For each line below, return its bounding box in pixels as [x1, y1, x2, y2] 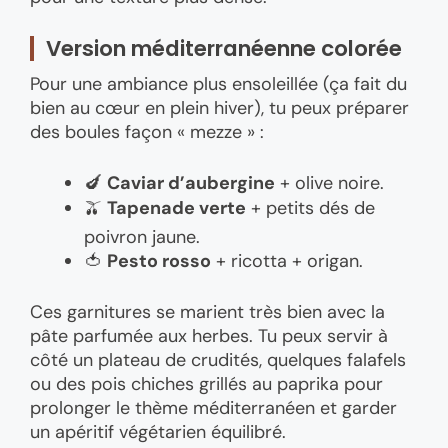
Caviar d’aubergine [107, 170, 275, 195]
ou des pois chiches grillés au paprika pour [30, 371, 383, 396]
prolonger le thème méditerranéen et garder [30, 395, 397, 420]
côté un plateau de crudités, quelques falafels [30, 347, 406, 372]
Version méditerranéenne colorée [46, 32, 402, 64]
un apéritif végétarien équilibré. [30, 419, 286, 444]
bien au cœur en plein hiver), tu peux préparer [30, 95, 409, 120]
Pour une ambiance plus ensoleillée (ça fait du [30, 71, 407, 96]
